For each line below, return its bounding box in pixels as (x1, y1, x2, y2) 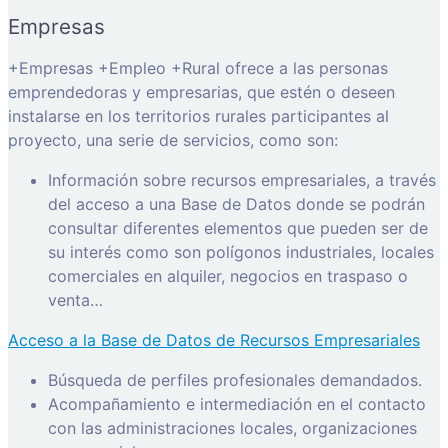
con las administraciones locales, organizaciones (48, 417, 417, 438)
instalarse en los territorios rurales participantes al (8, 105, 389, 126)
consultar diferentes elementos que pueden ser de (48, 217, 428, 238)
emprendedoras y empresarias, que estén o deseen (8, 81, 395, 102)
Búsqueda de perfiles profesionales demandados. (48, 369, 422, 390)
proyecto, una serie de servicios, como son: (8, 129, 338, 150)
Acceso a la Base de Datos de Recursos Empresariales (8, 329, 420, 350)
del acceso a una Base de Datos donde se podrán (48, 193, 425, 214)
